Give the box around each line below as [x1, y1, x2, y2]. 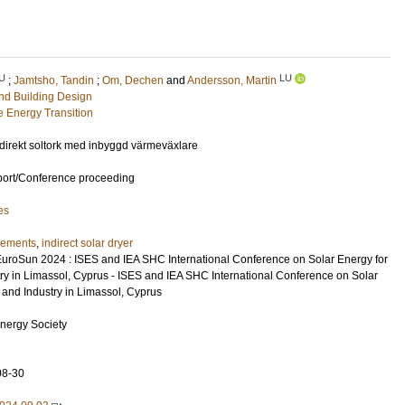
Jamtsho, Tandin [14, 74, 94, 87]
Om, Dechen [102, 74, 164, 87]
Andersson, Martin [187, 74, 277, 87]
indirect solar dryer [42, 237, 133, 250]
